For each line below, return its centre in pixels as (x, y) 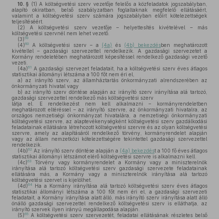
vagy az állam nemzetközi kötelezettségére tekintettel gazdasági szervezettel (109, 139)
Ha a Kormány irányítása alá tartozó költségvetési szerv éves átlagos (120, 186)
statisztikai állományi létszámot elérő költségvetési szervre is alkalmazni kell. (104, 156)
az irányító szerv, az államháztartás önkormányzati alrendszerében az (115, 80)
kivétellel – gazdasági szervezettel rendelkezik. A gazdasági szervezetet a (109, 51)
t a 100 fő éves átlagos (181, 151)
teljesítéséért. (28, 22)
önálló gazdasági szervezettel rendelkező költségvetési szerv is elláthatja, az (109, 203)
